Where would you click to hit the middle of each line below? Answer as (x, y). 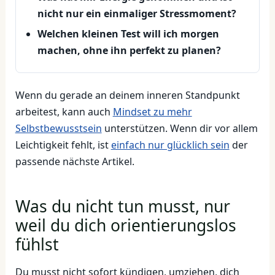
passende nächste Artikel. (75, 161)
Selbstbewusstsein (58, 128)
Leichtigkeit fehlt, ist (63, 145)
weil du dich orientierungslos (126, 226)
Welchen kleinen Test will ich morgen (128, 34)
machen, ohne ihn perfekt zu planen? (129, 51)
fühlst (37, 245)
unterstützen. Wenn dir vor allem (180, 128)
